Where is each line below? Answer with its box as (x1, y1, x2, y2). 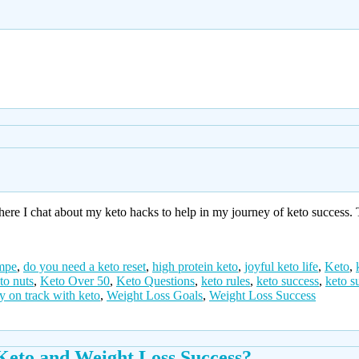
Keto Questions (116, 273, 195, 288)
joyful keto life (244, 259, 318, 273)
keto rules (201, 273, 250, 288)
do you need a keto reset (23, 259, 146, 273)
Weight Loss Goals (107, 288, 203, 302)
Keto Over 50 (40, 273, 110, 288)
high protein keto (152, 259, 238, 273)
